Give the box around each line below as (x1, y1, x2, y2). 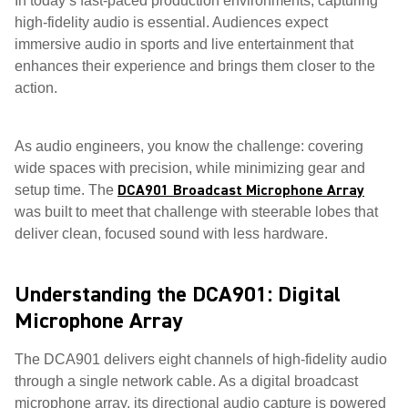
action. (15, 80, 57, 96)
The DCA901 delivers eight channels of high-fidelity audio (15, 352, 387, 367)
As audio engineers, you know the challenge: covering (15, 138, 363, 154)
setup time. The (15, 182, 117, 198)
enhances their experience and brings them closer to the (15, 58, 375, 74)
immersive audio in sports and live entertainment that (15, 36, 353, 52)
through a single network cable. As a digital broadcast (15, 373, 358, 389)
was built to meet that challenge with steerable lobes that (15, 204, 378, 219)
